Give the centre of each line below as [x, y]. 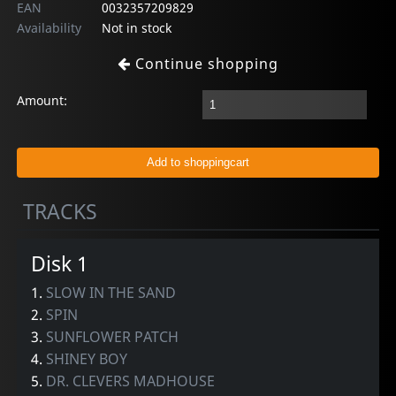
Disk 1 [60, 264]
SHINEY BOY [87, 359]
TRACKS [61, 211]
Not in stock [136, 27]
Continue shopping [205, 63]
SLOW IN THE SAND [111, 293]
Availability [49, 27]
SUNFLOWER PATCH [113, 337]
